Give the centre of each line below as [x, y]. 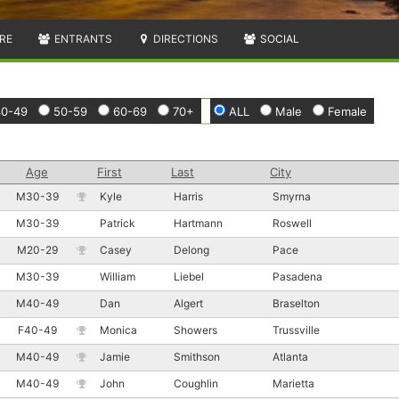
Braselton [297, 303]
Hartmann [198, 223]
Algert [188, 303]
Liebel [189, 276]
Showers [195, 330]
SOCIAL [278, 38]
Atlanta [292, 356]
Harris [188, 196]
